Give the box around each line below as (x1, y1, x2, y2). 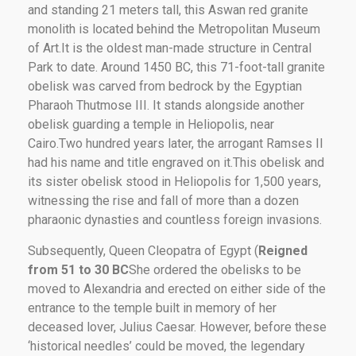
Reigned (258, 242, 308, 258)
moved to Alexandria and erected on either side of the (28, 281, 326, 296)
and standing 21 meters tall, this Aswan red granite (28, 2, 308, 17)
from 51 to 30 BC (28, 261, 129, 277)
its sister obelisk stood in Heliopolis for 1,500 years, (28, 173, 321, 189)
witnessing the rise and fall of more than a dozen (28, 192, 299, 208)
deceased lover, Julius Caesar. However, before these (28, 319, 327, 335)
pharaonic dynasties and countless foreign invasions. (28, 211, 322, 227)
